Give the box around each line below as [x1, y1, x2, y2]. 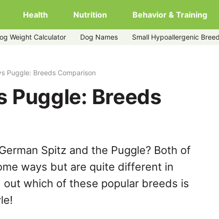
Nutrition [73, 10, 107, 20]
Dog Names [80, 33, 118, 41]
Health [23, 10, 48, 20]
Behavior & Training [132, 10, 207, 20]
